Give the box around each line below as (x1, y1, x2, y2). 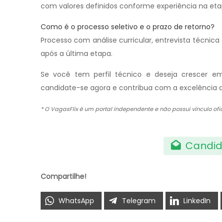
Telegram (122, 195, 156, 206)
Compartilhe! (41, 171, 86, 181)
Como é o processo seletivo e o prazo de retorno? (41, 21, 215, 32)
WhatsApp (58, 195, 94, 206)
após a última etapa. (41, 48, 112, 58)
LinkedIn (183, 195, 211, 206)
